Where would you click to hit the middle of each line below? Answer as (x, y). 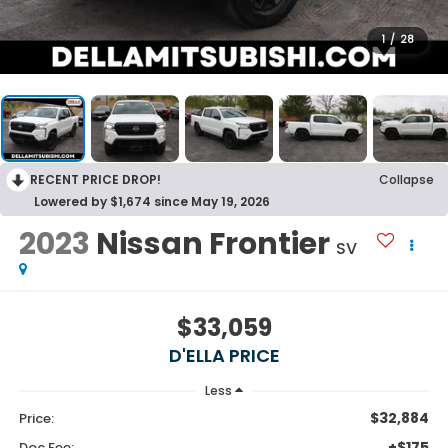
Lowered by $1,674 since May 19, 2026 (152, 202)
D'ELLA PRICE (224, 355)
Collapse (406, 180)
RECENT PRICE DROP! (95, 180)
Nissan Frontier (212, 244)
